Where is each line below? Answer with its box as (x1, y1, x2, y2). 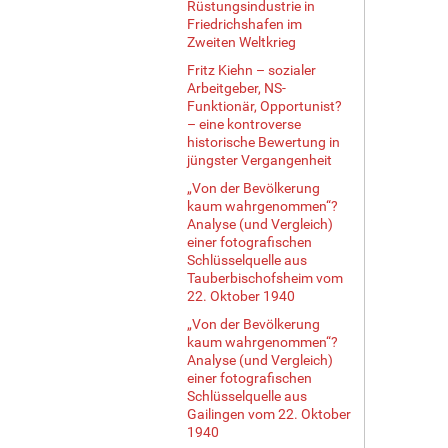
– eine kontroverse (187, 115, 301, 132)
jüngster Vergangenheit (187, 151, 332, 168)
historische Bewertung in (187, 133, 340, 150)
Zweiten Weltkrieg (187, 33, 296, 50)
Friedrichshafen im (187, 15, 302, 32)
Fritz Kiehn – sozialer (187, 61, 316, 78)
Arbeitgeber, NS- (187, 79, 286, 96)
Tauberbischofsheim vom (187, 269, 343, 286)
